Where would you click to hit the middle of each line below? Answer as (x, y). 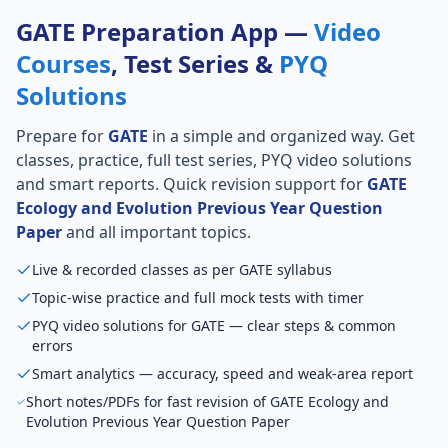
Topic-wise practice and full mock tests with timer (198, 297)
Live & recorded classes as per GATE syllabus (182, 269)
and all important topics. (156, 232)
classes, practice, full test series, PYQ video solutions (214, 160)
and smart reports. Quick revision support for (191, 184)
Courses (63, 63)
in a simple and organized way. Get (281, 136)
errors (52, 345)
